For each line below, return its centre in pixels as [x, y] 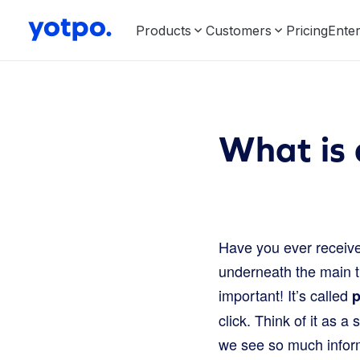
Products [164, 30]
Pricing [307, 30]
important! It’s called [285, 295]
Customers [239, 30]
